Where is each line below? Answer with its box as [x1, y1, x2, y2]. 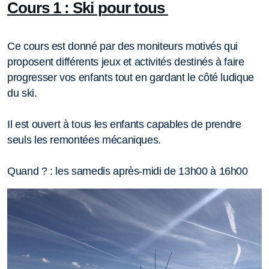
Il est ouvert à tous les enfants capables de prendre [7, 118, 241, 130]
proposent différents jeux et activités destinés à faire [7, 56, 244, 68]
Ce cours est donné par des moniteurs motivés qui [7, 40, 238, 52]
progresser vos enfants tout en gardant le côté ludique [7, 71, 254, 83]
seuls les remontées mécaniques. [7, 134, 164, 146]
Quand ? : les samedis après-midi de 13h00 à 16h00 [7, 165, 248, 177]
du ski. [7, 87, 40, 99]
